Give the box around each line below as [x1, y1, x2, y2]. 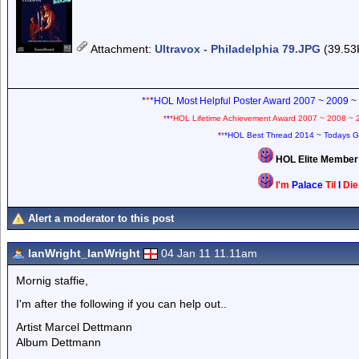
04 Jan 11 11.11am [161, 247, 257, 260]
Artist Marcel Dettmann [16, 321, 132, 333]
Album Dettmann [16, 336, 101, 349]
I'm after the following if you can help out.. [16, 297, 227, 310]
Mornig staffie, [16, 274, 88, 287]
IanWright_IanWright [28, 247, 140, 260]
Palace [292, 180, 323, 190]
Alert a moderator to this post [28, 212, 174, 224]
